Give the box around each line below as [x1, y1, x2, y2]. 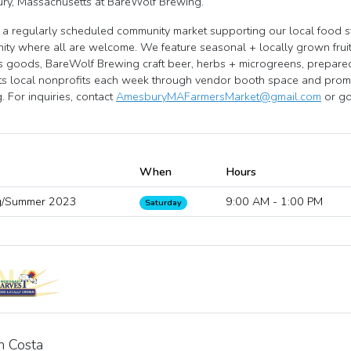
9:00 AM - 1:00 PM [226, 194, 323, 209]
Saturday [145, 197, 183, 208]
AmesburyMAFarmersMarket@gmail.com [116, 89, 321, 104]
